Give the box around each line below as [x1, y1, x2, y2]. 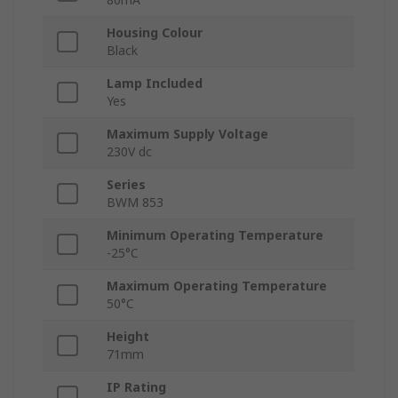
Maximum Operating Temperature [107, 277, 327, 295]
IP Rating [107, 378, 166, 396]
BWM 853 [107, 194, 163, 211]
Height [107, 328, 149, 346]
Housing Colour [107, 24, 203, 42]
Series [107, 176, 146, 194]
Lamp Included [107, 75, 203, 92]
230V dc [107, 143, 152, 161]
